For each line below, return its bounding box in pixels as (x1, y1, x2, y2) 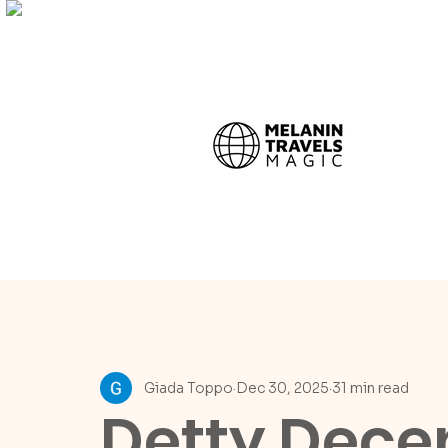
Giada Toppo (144, 378, 233, 397)
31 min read (332, 378, 409, 397)
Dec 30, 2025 (236, 378, 329, 397)
